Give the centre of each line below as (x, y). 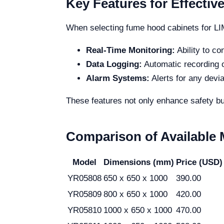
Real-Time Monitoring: (130, 50)
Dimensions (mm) (139, 162)
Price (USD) (199, 162)
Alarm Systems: (118, 78)
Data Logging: (114, 64)
